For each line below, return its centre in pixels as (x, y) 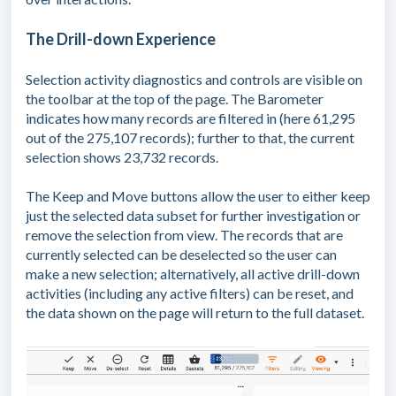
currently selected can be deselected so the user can (181, 255)
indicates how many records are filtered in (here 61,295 (190, 118)
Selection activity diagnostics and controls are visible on (194, 80)
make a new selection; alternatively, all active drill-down (193, 274)
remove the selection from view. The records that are (184, 235)
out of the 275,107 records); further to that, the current (190, 138)
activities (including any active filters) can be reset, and (190, 293)
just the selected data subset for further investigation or (193, 216)
